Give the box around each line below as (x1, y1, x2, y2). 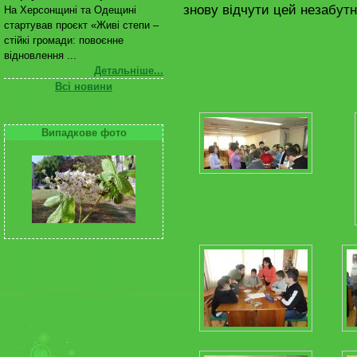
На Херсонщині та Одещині (4, 4, 136, 16)
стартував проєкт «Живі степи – (4, 19, 159, 31)
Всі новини (55, 80, 112, 92)
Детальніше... (94, 65, 163, 76)
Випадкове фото (41, 127, 127, 139)
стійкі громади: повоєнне (4, 34, 124, 46)
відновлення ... (4, 49, 76, 61)
